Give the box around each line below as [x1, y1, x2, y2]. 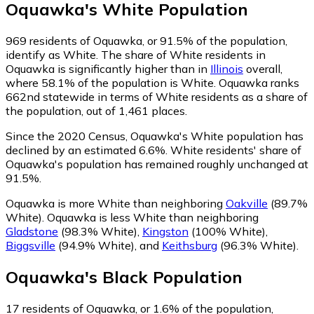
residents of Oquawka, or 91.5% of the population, [27, 33, 287, 48]
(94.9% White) [55, 238, 135, 252]
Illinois [210, 61, 243, 76]
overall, [243, 61, 282, 76]
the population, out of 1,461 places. [6, 103, 187, 118]
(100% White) [189, 224, 266, 238]
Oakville [226, 196, 268, 210]
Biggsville [6, 238, 55, 252]
